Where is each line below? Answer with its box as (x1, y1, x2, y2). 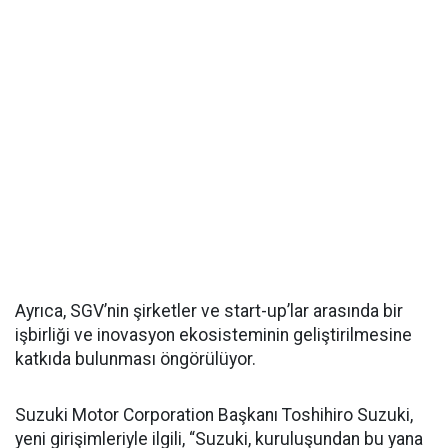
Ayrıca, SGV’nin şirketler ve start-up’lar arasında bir (15, 301, 403, 321)
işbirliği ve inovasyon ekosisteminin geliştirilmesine (15, 325, 412, 345)
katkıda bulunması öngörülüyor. (15, 349, 256, 369)
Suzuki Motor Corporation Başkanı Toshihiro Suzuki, (15, 405, 413, 425)
